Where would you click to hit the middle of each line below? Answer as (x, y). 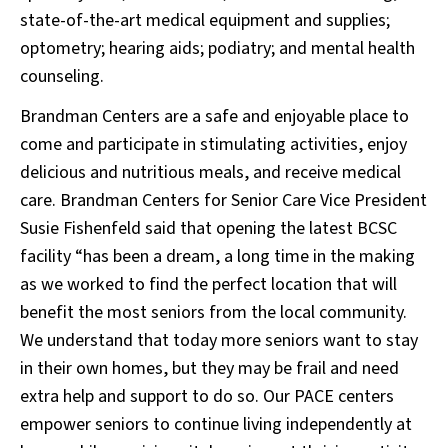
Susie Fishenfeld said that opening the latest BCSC (208, 228)
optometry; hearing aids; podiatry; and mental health (217, 48)
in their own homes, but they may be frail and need (209, 368)
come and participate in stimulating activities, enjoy (213, 144)
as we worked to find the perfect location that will (208, 284)
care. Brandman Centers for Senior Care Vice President (223, 200)
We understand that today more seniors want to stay (219, 340)
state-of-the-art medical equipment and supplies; (205, 20)
